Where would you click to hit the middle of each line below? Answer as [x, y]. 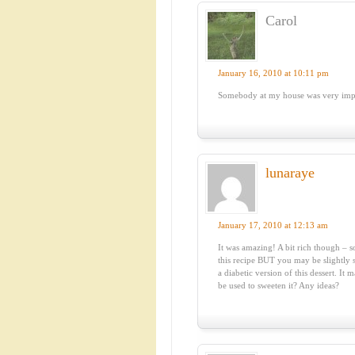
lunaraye [290, 173]
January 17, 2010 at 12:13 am [273, 225]
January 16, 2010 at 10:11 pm [274, 73]
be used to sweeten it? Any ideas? [279, 285]
